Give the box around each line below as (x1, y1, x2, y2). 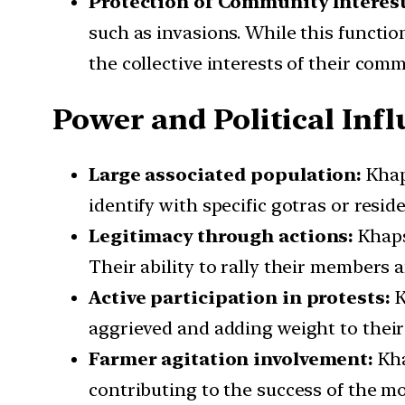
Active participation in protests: (89, 287, 391, 309)
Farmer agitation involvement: (89, 348, 374, 371)
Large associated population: (89, 164, 363, 186)
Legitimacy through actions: (89, 225, 354, 248)
